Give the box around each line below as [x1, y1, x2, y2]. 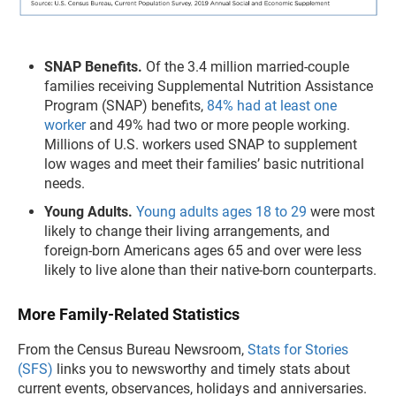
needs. [44, 175, 85, 193]
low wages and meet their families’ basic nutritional [44, 156, 364, 173]
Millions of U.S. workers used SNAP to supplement [44, 136, 357, 154]
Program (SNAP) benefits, [44, 97, 207, 115]
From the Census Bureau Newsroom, [18, 341, 247, 359]
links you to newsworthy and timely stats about [53, 361, 350, 378]
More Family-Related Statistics [18, 305, 240, 324]
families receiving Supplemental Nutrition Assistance [44, 78, 373, 95]
